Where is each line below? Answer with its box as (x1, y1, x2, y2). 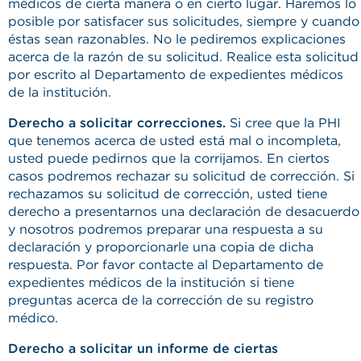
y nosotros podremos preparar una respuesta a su (8, 222, 323, 237)
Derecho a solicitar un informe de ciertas (8, 341, 278, 356)
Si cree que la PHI (226, 115, 341, 131)
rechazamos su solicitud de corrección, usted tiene (8, 186, 327, 201)
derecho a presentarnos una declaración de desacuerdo (8, 204, 359, 219)
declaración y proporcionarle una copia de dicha (8, 239, 313, 255)
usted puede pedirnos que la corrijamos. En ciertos (8, 151, 330, 166)
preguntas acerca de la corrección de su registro (8, 293, 313, 308)
